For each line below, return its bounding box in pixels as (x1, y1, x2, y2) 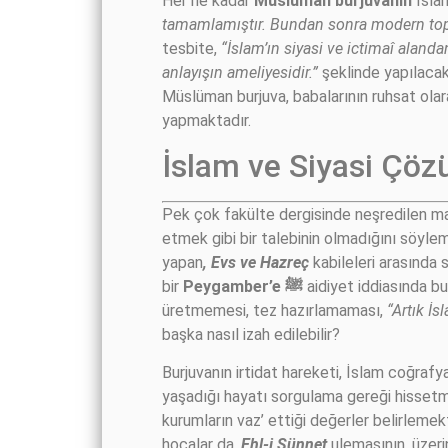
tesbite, (162, 38, 221, 58)
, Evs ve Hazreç (203, 252, 309, 272)
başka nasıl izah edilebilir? (162, 324, 340, 344)
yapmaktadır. (162, 110, 251, 130)
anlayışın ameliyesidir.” (162, 62, 322, 82)
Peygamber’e (183, 276, 285, 296)
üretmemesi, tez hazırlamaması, (162, 300, 387, 320)
